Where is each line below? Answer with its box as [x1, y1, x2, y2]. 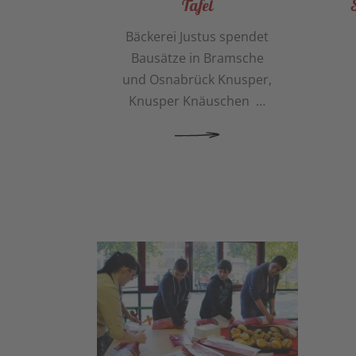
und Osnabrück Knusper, [122, 71, 273, 89]
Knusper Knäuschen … [129, 92, 266, 110]
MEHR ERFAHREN [68, 129, 155, 141]
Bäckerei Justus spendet [126, 28, 269, 46]
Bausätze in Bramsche [130, 49, 264, 68]
